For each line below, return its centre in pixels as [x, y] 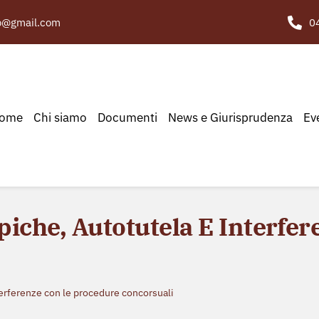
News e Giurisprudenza [230, 117]
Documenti [127, 117]
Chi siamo [60, 117]
